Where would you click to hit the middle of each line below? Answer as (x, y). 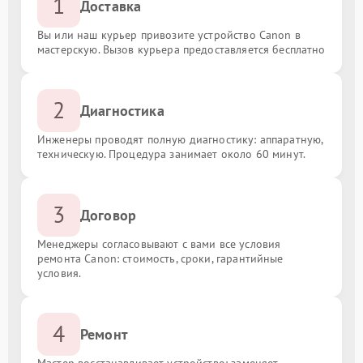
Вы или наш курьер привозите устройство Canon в (169, 34)
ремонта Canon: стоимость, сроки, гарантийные (160, 258)
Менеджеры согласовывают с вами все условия (159, 243)
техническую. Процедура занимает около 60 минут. (172, 154)
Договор (109, 215)
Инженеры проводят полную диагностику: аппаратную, (180, 139)
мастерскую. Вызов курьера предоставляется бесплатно (181, 49)
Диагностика (122, 110)
